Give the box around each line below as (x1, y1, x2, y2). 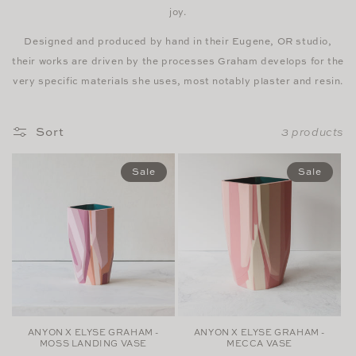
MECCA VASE (226, 337, 292, 349)
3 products (281, 124, 344, 140)
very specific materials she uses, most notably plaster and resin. (12, 73, 343, 87)
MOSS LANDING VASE (39, 337, 148, 349)
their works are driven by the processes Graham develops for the (12, 53, 344, 68)
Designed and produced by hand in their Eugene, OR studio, (24, 33, 332, 48)
